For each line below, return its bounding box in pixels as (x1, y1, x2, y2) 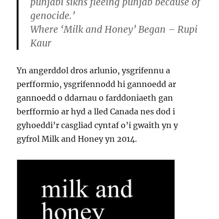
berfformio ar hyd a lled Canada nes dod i (17, 107, 175, 116)
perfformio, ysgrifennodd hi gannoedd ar (17, 79, 176, 89)
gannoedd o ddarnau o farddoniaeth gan (17, 93, 174, 103)
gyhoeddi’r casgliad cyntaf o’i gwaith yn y (17, 120, 178, 130)
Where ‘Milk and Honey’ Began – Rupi (30, 23, 198, 35)
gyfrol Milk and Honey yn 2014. (17, 134, 137, 144)
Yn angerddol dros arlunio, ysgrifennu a (17, 66, 171, 75)
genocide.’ (30, 10, 75, 22)
